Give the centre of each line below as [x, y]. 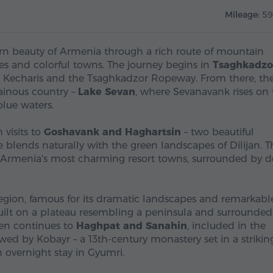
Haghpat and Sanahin [132, 226]
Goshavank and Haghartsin [112, 132]
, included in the [226, 226]
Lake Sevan [107, 92]
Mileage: [243, 15]
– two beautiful [218, 132]
